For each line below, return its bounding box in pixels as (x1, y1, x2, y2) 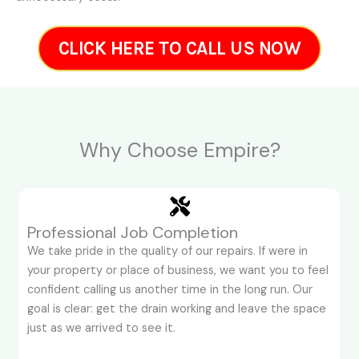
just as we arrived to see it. (27, 321, 175, 337)
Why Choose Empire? (79, 137, 280, 164)
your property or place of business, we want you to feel (27, 263, 329, 279)
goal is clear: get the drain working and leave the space (27, 301, 326, 317)
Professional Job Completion (27, 222, 238, 244)
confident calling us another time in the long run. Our (27, 282, 313, 298)
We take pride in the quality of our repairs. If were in (27, 244, 308, 260)
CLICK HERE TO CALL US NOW (58, 38, 301, 60)
